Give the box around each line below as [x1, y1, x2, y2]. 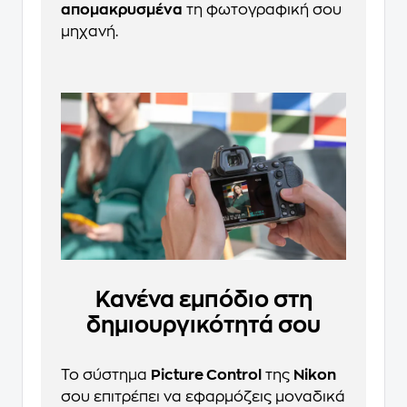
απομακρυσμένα [61, 3, 183, 18]
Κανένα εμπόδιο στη [94, 289, 313, 312]
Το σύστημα [61, 368, 151, 383]
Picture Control [151, 368, 262, 383]
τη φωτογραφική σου [183, 3, 342, 18]
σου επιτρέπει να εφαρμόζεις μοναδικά [61, 390, 345, 405]
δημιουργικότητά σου [86, 314, 321, 337]
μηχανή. [61, 25, 118, 40]
